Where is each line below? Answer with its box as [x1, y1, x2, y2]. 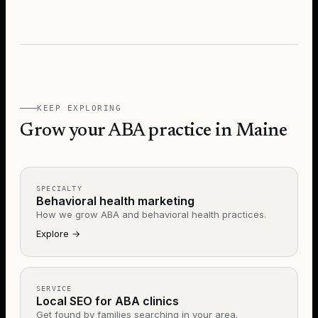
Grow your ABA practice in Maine [20, 122, 287, 141]
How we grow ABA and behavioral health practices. [36, 209, 266, 220]
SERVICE [36, 285, 72, 292]
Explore [36, 228, 69, 239]
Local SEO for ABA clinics [36, 294, 179, 308]
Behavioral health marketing [36, 194, 194, 208]
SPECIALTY [36, 185, 82, 192]
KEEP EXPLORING [37, 104, 122, 113]
